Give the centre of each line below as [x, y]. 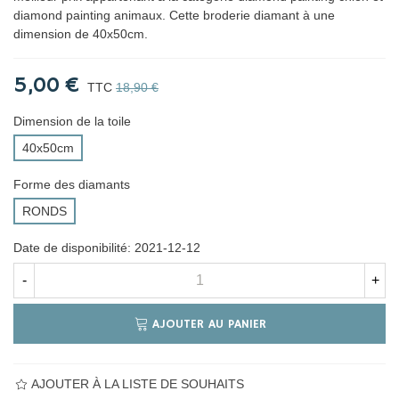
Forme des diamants [72, 184]
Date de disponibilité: [74, 248]
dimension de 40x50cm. [81, 34]
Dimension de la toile [72, 121]
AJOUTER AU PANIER [209, 324]
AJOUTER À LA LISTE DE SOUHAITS [138, 384]
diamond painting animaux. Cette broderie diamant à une [174, 15]
